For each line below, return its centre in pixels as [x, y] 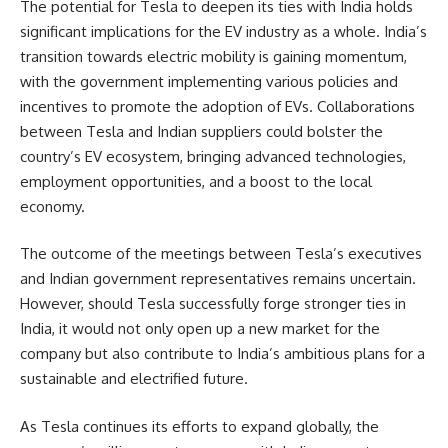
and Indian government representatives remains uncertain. [218, 279]
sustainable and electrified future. [134, 379]
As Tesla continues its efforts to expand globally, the [199, 426]
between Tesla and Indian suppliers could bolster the [201, 131]
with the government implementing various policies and [209, 81]
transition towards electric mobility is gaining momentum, [213, 56]
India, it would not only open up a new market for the [200, 329]
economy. [52, 206]
